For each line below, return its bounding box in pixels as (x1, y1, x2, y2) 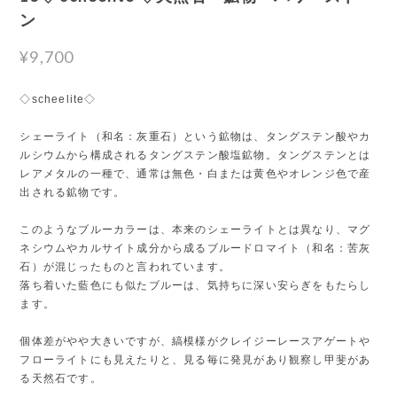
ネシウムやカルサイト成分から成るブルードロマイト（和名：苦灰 (19, 241, 371, 254)
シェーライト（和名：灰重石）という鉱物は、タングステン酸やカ (19, 129, 371, 143)
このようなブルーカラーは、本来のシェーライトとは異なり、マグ (19, 222, 371, 236)
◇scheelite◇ (19, 92, 97, 105)
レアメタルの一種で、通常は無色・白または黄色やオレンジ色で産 (19, 167, 371, 180)
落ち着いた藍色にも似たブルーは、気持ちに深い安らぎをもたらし (19, 278, 371, 292)
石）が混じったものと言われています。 (19, 260, 230, 273)
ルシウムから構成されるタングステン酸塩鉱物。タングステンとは (19, 148, 371, 161)
